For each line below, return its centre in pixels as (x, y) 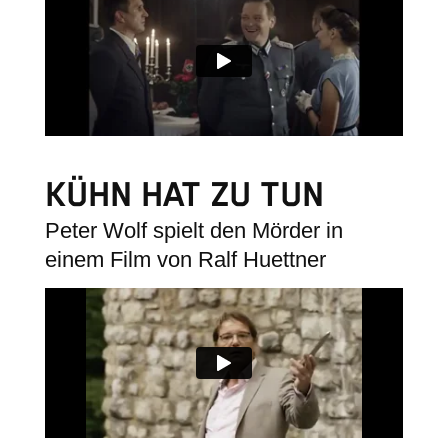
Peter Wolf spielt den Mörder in (193, 230)
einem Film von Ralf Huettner (185, 259)
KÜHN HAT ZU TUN (184, 195)
